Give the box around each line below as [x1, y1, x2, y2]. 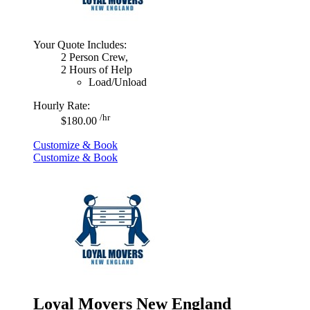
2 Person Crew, [61, 51, 128, 64]
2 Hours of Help [61, 64, 132, 76]
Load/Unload [89, 76, 147, 89]
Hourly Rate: [33, 100, 90, 112]
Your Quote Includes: [33, 39, 127, 51]
